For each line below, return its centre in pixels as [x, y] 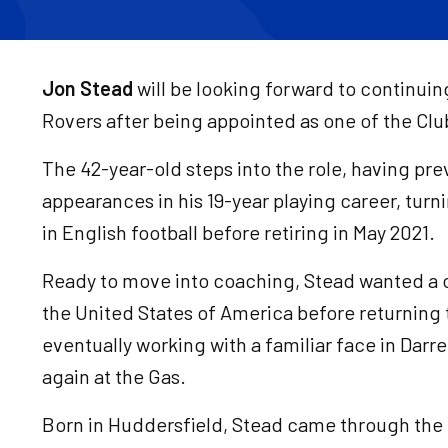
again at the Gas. [118, 376]
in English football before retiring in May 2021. [238, 232]
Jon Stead [87, 88]
